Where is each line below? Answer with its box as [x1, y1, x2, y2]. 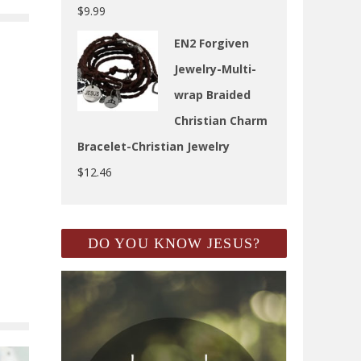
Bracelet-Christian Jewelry [77, 138, 230, 154]
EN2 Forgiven [174, 35, 249, 51]
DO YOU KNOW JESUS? [88, 234, 260, 251]
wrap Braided [174, 86, 251, 102]
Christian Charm [174, 112, 268, 128]
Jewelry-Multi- [174, 60, 256, 77]
